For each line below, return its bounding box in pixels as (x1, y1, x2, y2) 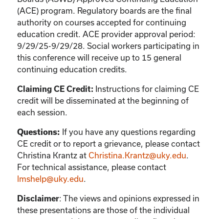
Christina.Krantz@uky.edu (88, 150, 186, 160)
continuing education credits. (17, 64, 127, 74)
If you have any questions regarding (62, 127, 196, 136)
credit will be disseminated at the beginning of (17, 95, 189, 105)
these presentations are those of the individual (17, 205, 190, 215)
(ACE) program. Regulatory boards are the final (17, 5, 192, 15)
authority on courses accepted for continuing (17, 17, 186, 27)
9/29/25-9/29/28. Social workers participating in (17, 41, 199, 50)
